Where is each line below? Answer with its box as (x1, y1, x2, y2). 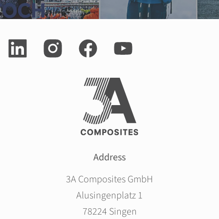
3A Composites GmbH (66, 173, 153, 187)
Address (93, 151, 126, 165)
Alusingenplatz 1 (76, 189, 143, 203)
